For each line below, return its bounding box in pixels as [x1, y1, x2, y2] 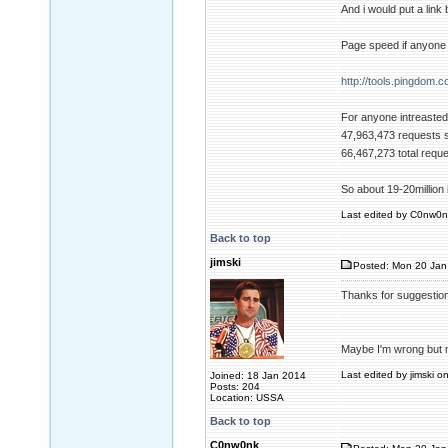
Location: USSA [210, 392, 284, 403]
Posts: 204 [210, 381, 260, 392]
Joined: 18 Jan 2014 [210, 370, 306, 381]
